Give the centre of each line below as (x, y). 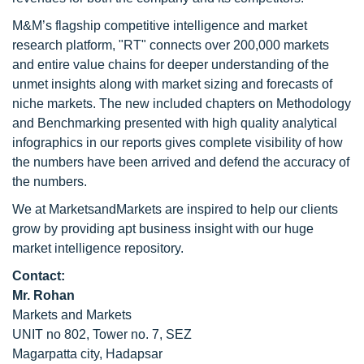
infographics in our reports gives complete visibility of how (178, 143)
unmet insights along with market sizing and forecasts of (172, 84)
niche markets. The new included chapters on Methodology (182, 104)
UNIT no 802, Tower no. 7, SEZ (102, 334)
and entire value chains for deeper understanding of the (171, 65)
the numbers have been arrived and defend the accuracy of (181, 162)
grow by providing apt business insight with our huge (163, 229)
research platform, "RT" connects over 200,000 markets (171, 45)
